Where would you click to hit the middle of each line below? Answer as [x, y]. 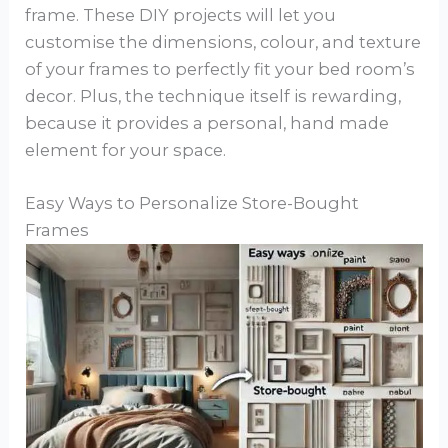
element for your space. [126, 149]
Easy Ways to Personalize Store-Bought [192, 202]
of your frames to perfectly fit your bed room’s [220, 68]
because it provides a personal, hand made [207, 122]
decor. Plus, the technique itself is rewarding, [213, 95]
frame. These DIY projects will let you [181, 14]
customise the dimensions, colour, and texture [223, 41]
